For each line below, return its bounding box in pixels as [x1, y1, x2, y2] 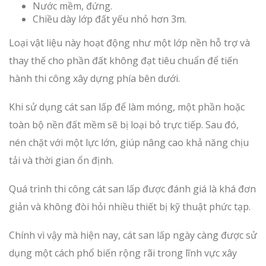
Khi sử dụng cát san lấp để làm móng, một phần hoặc [9, 100, 245, 113]
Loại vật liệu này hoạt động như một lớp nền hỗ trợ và [9, 36, 250, 49]
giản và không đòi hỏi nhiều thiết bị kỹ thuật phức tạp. [9, 200, 251, 213]
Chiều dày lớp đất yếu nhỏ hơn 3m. [33, 12, 186, 26]
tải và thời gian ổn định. [9, 154, 113, 167]
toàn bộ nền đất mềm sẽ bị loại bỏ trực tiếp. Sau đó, [9, 118, 239, 131]
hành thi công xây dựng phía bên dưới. [9, 72, 180, 85]
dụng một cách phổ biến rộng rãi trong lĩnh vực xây [9, 246, 237, 259]
